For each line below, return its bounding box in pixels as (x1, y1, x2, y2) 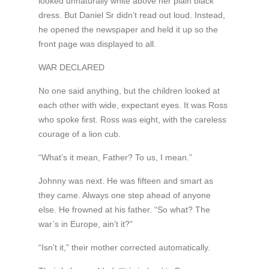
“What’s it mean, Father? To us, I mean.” (38, 153, 192, 163)
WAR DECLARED (38, 62, 104, 73)
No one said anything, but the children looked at (38, 86, 220, 96)
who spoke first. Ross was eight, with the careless (38, 115, 226, 125)
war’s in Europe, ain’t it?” (38, 219, 133, 229)
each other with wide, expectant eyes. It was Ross (38, 100, 228, 110)
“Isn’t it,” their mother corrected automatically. (38, 243, 210, 253)
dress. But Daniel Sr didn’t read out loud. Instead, (38, 10, 225, 20)
